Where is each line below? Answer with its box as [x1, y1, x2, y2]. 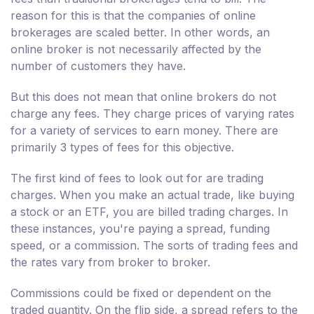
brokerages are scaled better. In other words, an [11, 25, 270, 40]
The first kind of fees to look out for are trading [11, 171, 264, 186]
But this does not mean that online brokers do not [11, 90, 276, 104]
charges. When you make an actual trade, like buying [11, 188, 294, 203]
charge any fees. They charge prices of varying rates [11, 107, 294, 121]
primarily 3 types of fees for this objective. [11, 140, 234, 155]
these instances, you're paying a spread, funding [11, 221, 270, 236]
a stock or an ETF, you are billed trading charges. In [11, 205, 288, 219]
